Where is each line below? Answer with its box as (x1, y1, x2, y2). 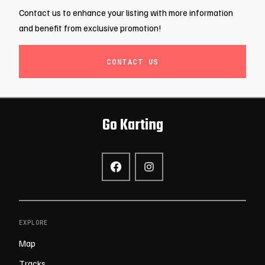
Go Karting (102, 114, 163, 137)
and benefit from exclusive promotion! (19, 22, 161, 33)
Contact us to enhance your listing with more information (19, 7, 233, 18)
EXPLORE (19, 219, 48, 227)
